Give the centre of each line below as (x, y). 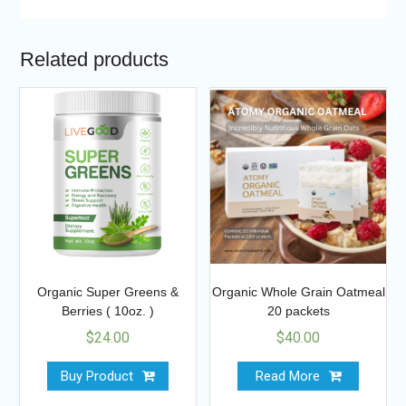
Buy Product (97, 376)
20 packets (298, 310)
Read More (287, 376)
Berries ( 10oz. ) (107, 310)
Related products (94, 59)
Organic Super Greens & (107, 291)
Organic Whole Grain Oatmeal (298, 291)
